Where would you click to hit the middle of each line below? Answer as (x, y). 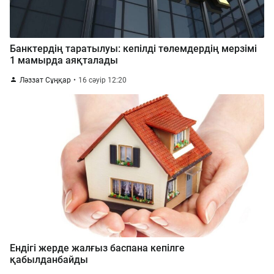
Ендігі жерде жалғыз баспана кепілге (97, 248)
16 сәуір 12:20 (102, 80)
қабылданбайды (49, 260)
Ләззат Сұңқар (45, 80)
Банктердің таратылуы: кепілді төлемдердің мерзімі (133, 49)
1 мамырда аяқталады (64, 60)
